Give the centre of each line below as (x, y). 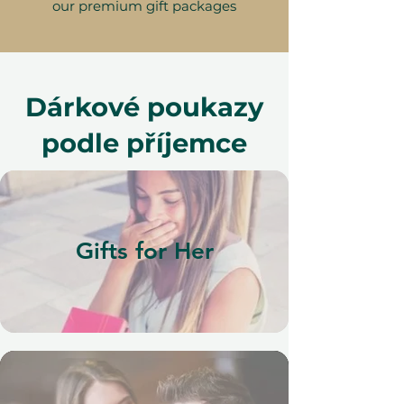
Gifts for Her (144, 252)
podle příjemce (144, 143)
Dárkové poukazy (144, 107)
